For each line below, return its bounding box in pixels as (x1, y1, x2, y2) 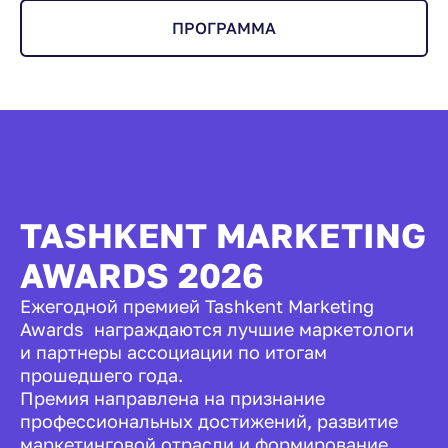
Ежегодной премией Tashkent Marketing (20, 294, 374, 317)
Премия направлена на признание (20, 386, 325, 409)
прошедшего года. (20, 363, 183, 386)
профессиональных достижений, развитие (20, 409, 398, 432)
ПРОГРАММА (172, 18, 276, 39)
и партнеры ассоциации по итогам (20, 340, 327, 363)
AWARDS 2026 (20, 254, 264, 295)
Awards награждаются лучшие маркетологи (20, 317, 414, 340)
